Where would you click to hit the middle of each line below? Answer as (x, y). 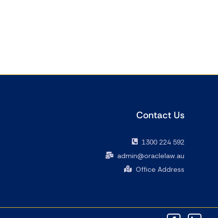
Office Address (160, 170)
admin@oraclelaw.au (151, 156)
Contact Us (161, 115)
